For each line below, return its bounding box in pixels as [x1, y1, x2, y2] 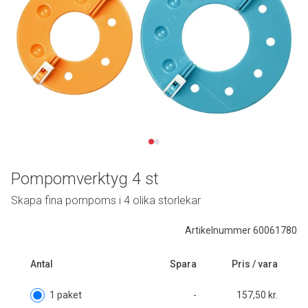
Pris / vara [232, 258, 278, 269]
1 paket [49, 289, 82, 300]
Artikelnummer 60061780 [185, 224, 297, 236]
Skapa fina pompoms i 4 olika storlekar [11, 193, 201, 207]
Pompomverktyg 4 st [11, 168, 159, 188]
